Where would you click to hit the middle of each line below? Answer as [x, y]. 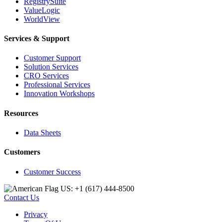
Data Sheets [42, 133]
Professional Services [57, 85]
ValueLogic [42, 10]
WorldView [42, 19]
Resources [21, 113]
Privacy [36, 214]
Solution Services [51, 67]
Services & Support [37, 39]
